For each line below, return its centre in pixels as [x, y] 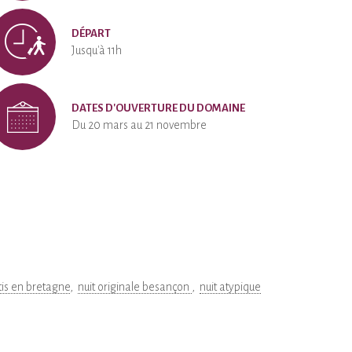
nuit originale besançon [135, 287]
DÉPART [91, 33]
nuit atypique [230, 287]
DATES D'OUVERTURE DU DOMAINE [158, 108]
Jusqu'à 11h [97, 50]
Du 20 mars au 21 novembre [139, 125]
